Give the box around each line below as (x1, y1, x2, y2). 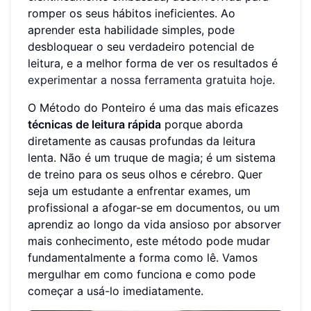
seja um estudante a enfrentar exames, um (28, 183, 251, 198)
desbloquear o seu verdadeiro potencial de (28, 39, 254, 53)
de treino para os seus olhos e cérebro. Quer (28, 167, 262, 181)
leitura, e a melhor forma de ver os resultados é (28, 56, 278, 70)
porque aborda (161, 117, 243, 131)
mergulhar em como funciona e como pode (28, 267, 255, 281)
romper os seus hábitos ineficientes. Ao (28, 6, 235, 20)
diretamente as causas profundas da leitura (28, 133, 255, 148)
